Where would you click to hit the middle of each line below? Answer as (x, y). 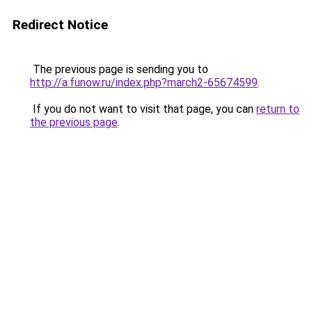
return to (278, 109)
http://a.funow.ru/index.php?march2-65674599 (144, 83)
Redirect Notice (60, 25)
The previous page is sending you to (119, 69)
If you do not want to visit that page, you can (143, 109)
